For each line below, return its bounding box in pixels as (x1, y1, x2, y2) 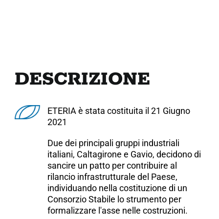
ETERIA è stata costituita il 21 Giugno (47, 105, 191, 116)
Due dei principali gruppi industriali (47, 137, 180, 148)
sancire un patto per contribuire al (47, 160, 177, 171)
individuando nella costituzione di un (47, 182, 188, 193)
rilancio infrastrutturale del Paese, (47, 171, 178, 182)
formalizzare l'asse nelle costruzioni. (47, 205, 188, 216)
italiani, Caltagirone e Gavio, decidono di (47, 149, 201, 159)
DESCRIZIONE (14, 67, 150, 91)
